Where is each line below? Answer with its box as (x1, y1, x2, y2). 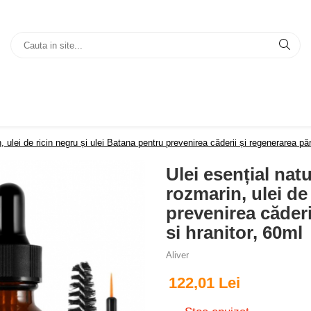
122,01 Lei (169, 274, 240, 292)
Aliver (166, 250, 189, 260)
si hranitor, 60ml (166, 222, 303, 243)
